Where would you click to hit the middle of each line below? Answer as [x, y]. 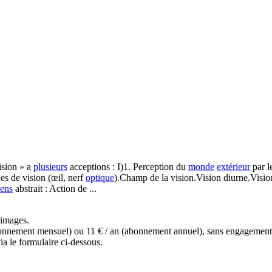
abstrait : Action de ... [55, 189]
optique [100, 178]
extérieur [233, 167]
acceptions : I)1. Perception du [128, 167]
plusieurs [50, 167]
